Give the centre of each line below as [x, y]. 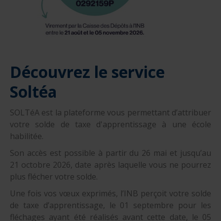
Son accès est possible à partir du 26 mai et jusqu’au [110, 153]
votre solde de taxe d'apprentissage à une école [110, 125]
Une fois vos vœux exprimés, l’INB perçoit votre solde [110, 194]
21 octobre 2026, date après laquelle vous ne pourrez [110, 165]
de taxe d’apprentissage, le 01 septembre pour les [110, 205]
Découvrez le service [87, 72]
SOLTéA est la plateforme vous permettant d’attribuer [110, 113]
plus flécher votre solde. [54, 177]
